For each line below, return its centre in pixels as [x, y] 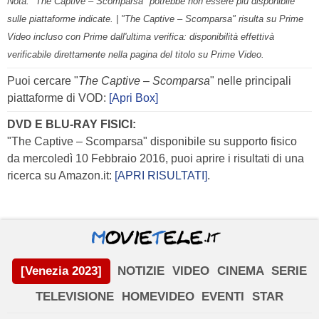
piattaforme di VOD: [57, 98]
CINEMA [240, 271]
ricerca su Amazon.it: [61, 176]
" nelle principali [251, 81]
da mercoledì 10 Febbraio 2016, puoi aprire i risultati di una [156, 159]
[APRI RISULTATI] [161, 176]
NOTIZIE [141, 271]
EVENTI [223, 297]
